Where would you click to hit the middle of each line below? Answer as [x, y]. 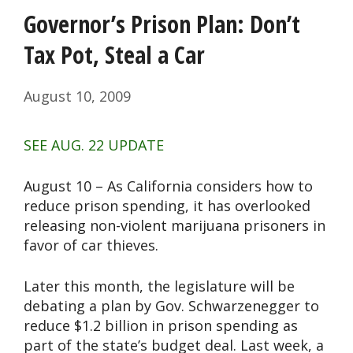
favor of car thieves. [91, 245]
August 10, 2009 [77, 97]
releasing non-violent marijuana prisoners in [175, 226]
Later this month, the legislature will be [159, 286]
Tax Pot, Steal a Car [114, 55]
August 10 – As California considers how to [168, 186]
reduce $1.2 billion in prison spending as [161, 326]
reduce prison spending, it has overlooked [167, 206]
